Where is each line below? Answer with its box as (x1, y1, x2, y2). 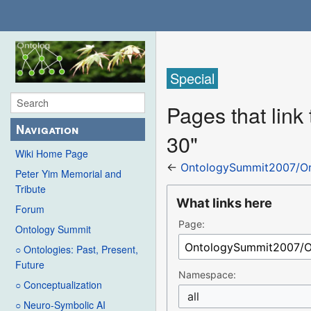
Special (170, 68, 215, 89)
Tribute (15, 182, 46, 196)
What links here (176, 195, 273, 211)
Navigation (16, 121, 79, 138)
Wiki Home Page (15, 146, 88, 161)
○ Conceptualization (15, 278, 102, 292)
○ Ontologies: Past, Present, (15, 242, 138, 257)
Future (15, 258, 44, 272)
